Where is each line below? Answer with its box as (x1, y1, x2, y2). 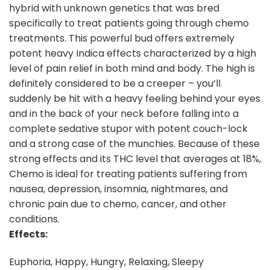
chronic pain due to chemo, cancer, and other (9, 197, 227, 212)
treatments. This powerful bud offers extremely (9, 31, 234, 46)
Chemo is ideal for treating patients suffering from (9, 167, 247, 181)
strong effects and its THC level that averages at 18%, (9, 152, 261, 166)
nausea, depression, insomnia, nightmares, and (9, 182, 228, 196)
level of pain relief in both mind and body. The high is (9, 61, 255, 76)
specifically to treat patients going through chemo (9, 16, 249, 31)
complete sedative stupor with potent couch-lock (9, 122, 248, 136)
